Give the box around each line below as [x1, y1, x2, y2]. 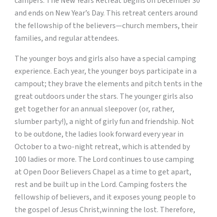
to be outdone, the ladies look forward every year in [15, 129, 184, 140]
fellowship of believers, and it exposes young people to [15, 192, 196, 203]
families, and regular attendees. [15, 33, 119, 44]
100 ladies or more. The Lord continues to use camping [15, 154, 194, 165]
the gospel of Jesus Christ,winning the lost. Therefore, [15, 204, 195, 216]
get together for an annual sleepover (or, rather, [15, 104, 174, 115]
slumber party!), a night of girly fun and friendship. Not [15, 116, 194, 127]
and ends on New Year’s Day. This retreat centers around [15, 8, 198, 19]
